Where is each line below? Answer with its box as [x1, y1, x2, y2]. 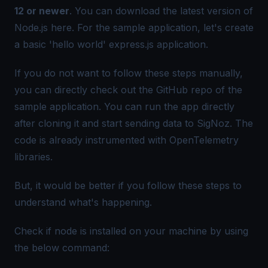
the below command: [14, 242, 109, 254]
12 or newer [14, 5, 69, 17]
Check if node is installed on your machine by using [14, 225, 248, 237]
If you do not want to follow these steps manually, [14, 67, 243, 80]
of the [212, 84, 242, 96]
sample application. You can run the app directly [14, 100, 234, 113]
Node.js [14, 22, 51, 34]
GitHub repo [156, 84, 212, 96]
